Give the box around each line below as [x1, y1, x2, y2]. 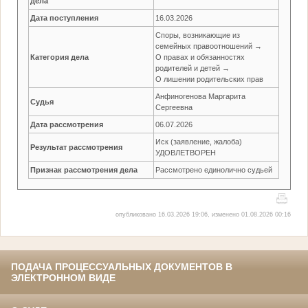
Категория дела [30, 52, 89, 61]
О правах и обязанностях [155, 52, 245, 61]
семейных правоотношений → [155, 41, 263, 50]
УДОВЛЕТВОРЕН [155, 148, 217, 157]
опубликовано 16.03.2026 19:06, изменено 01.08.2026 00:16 [115, 210, 291, 218]
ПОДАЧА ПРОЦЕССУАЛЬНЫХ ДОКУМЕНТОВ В [11, 261, 232, 273]
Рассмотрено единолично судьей [155, 165, 273, 174]
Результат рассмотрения [30, 142, 123, 151]
